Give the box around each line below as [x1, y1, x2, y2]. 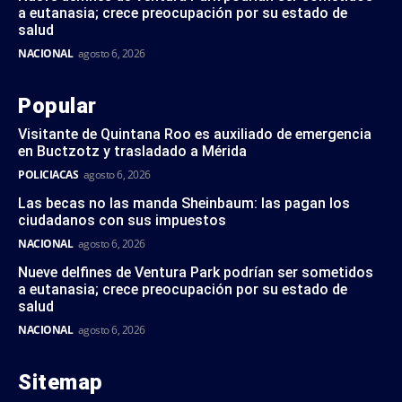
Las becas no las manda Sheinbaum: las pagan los [18, 195, 350, 213]
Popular [18, 93, 97, 119]
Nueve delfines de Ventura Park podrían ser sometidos [18, 264, 373, 282]
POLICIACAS [18, 167, 78, 183]
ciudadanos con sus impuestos [18, 212, 226, 230]
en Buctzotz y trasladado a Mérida [18, 143, 247, 161]
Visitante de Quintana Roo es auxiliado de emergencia [18, 126, 371, 144]
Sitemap [18, 370, 103, 396]
